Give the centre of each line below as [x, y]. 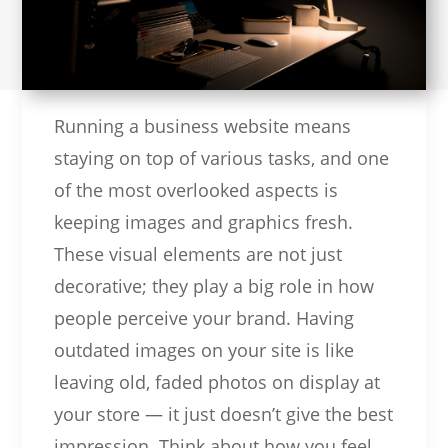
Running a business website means [202, 125]
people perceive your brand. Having [203, 317]
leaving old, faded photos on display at [216, 381]
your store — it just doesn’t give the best [223, 413]
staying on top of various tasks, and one [221, 157]
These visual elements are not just [197, 253]
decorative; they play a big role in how [213, 285]
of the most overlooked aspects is [195, 189]
